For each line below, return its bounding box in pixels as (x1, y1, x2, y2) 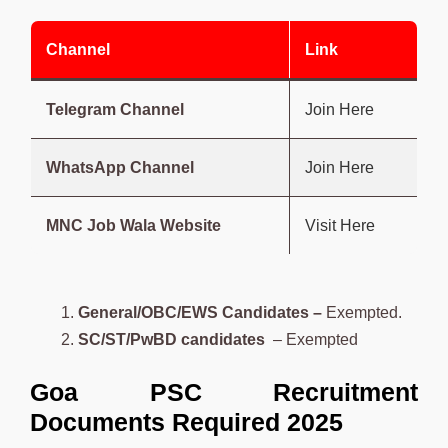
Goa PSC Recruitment (30, 377, 418, 406)
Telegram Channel (46, 100, 184, 118)
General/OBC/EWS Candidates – (78, 303, 326, 321)
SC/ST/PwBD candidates (78, 330, 273, 348)
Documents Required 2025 (30, 407, 350, 436)
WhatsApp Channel (46, 158, 194, 176)
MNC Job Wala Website (46, 216, 221, 234)
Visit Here (305, 216, 375, 234)
